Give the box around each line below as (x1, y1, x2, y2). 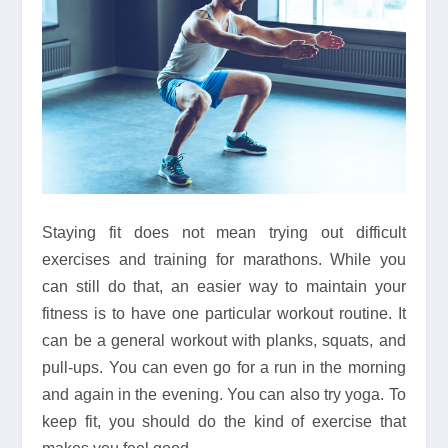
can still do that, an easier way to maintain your (42, 278, 406, 296)
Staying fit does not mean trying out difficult (42, 224, 406, 242)
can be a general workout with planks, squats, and (42, 332, 406, 350)
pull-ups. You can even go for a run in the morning (42, 359, 406, 377)
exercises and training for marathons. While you (42, 251, 406, 269)
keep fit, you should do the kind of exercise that (42, 413, 406, 431)
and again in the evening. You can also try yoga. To (42, 386, 406, 404)
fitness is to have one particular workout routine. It (42, 305, 406, 323)
